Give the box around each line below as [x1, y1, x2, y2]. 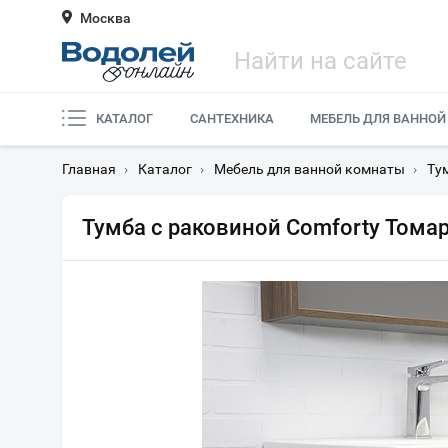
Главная [62, 161, 116, 177]
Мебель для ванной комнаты [214, 161, 405, 177]
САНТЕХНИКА [189, 111, 274, 126]
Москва [80, 10, 131, 26]
